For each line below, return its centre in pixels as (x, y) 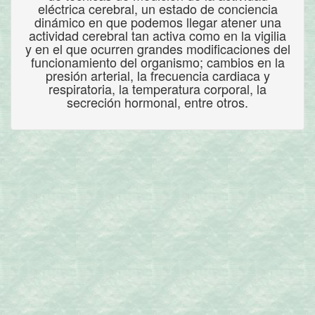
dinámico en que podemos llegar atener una (157, 22)
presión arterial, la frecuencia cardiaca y (157, 75)
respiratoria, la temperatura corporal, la (157, 89)
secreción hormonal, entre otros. (157, 102)
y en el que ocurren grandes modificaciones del (157, 49)
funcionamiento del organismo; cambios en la (157, 62)
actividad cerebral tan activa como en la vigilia (157, 35)
